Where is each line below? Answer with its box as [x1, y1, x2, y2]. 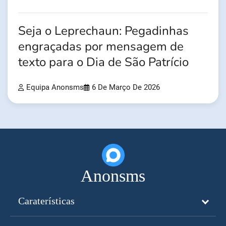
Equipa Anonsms [26, 83, 84, 92]
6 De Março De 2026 [92, 83, 160, 92]
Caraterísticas [18, 195, 75, 207]
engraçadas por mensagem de [18, 38, 184, 55]
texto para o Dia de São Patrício [18, 54, 189, 71]
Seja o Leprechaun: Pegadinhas [18, 23, 189, 40]
